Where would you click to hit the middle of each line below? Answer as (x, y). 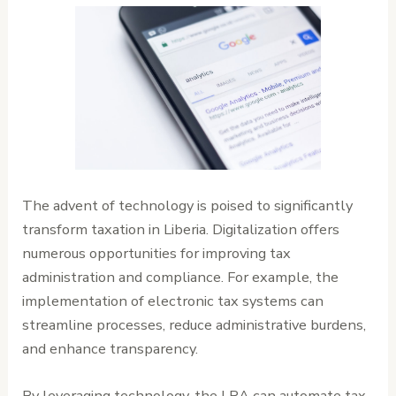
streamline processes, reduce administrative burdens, (194, 324)
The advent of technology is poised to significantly (188, 205)
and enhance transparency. (110, 348)
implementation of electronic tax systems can (173, 301)
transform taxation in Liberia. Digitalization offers (181, 229)
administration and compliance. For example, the (181, 277)
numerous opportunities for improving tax (157, 253)
